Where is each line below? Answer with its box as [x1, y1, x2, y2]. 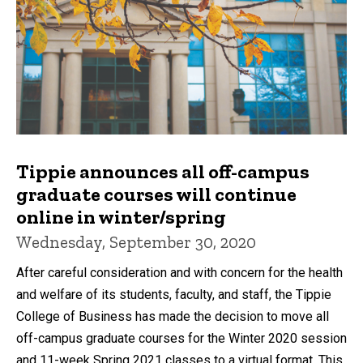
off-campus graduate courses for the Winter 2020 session [16, 330, 347, 346]
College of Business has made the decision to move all [16, 308, 329, 324]
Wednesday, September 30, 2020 [16, 231, 256, 252]
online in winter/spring [16, 204, 226, 228]
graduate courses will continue [16, 181, 297, 206]
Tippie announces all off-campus [16, 159, 310, 183]
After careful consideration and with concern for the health [16, 264, 343, 280]
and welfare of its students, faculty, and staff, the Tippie [16, 286, 331, 302]
